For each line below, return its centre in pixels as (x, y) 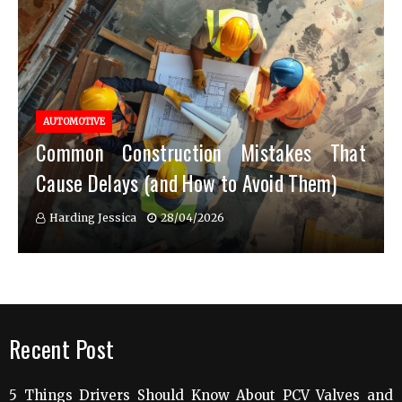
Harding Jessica (93, 218)
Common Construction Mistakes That (201, 153)
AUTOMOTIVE (74, 122)
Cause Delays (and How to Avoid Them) (187, 184)
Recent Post (62, 349)
